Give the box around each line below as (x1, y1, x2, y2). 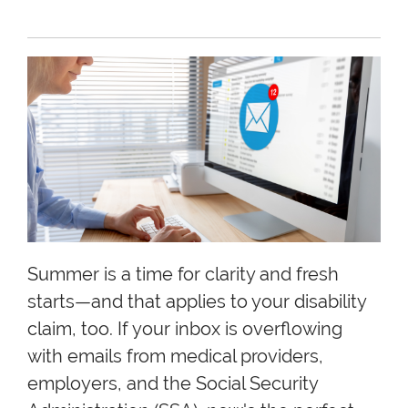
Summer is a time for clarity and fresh (27, 262, 339, 285)
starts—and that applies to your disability (27, 290, 366, 312)
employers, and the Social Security (27, 372, 318, 394)
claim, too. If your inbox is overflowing (27, 317, 342, 340)
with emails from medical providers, (27, 344, 323, 367)
